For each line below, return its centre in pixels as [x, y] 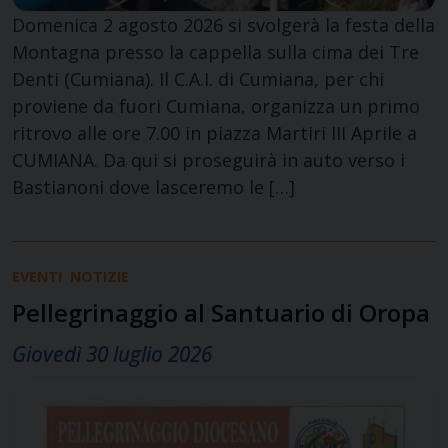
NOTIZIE [99, 276]
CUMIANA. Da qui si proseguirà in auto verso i [208, 159]
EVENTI [37, 276]
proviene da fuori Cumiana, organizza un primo [216, 105]
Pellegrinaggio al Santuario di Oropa [221, 312]
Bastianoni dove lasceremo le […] [153, 186]
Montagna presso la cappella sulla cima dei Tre [215, 51]
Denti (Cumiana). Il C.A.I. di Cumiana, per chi [198, 78]
